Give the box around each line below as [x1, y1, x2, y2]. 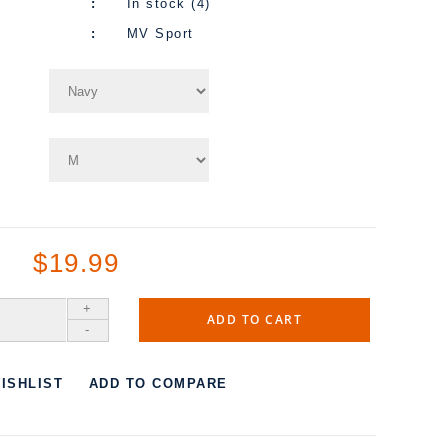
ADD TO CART [206, 311, 302, 328]
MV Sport [126, 26, 194, 41]
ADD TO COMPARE [88, 376, 228, 391]
